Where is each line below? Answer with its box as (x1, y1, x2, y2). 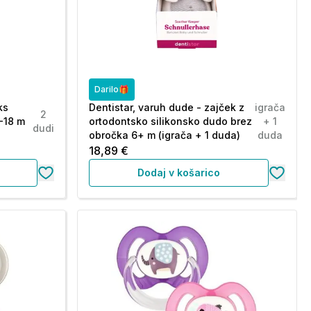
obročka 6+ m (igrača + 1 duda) (88, 129, 240, 141)
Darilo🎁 (94, 84, 129, 94)
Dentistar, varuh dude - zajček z (88, 101, 244, 113)
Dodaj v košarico (137, 167, 220, 178)
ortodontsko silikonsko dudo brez (88, 115, 252, 127)
